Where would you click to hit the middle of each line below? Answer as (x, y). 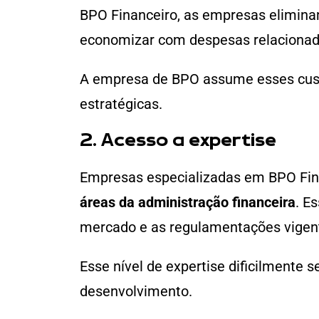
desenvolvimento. (136, 292)
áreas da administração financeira (188, 203)
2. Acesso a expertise (178, 141)
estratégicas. (121, 104)
